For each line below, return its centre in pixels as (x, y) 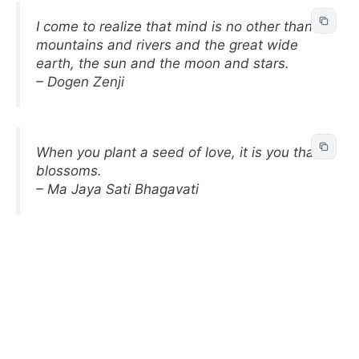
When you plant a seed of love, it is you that (177, 152)
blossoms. (69, 171)
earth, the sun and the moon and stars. (163, 63)
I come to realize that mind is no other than (174, 26)
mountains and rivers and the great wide (167, 44)
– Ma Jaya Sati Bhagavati (117, 189)
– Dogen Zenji (80, 81)
